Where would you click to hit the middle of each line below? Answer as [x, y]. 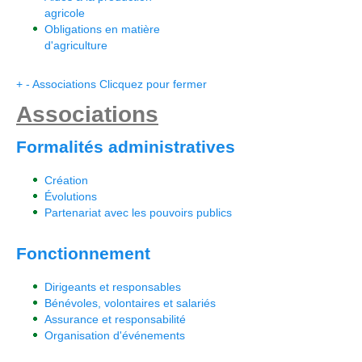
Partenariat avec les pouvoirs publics [138, 213]
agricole [65, 13]
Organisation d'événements [115, 335]
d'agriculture [76, 45]
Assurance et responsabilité [115, 319]
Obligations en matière [102, 29]
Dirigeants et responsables [113, 287]
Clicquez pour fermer [153, 84]
